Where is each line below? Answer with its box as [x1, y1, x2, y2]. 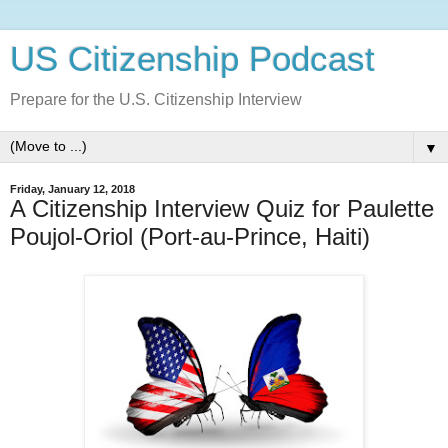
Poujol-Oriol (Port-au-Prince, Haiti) [10, 223, 370, 250]
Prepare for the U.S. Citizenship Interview [10, 91, 302, 108]
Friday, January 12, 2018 [10, 183, 135, 195]
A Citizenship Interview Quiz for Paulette [10, 195, 434, 222]
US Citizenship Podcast [10, 40, 375, 78]
